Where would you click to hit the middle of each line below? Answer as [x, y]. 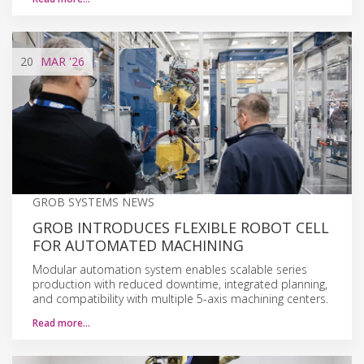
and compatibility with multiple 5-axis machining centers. [180, 298]
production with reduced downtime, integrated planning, [180, 284]
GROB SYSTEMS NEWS [93, 201]
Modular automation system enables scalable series [170, 269]
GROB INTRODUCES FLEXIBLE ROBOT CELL [181, 227]
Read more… [61, 323]
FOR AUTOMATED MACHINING [138, 245]
